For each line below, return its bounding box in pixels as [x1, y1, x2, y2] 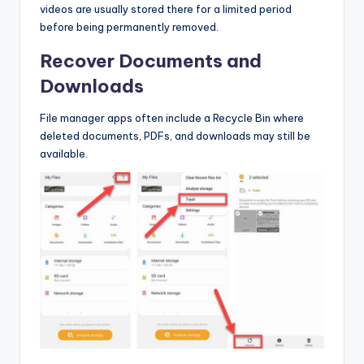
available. [40, 146, 88, 160]
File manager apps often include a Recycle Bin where [40, 110, 304, 124]
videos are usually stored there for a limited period [40, 2, 292, 15]
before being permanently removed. [40, 19, 219, 33]
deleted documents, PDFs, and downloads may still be [40, 128, 310, 142]
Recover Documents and [40, 49, 262, 72]
